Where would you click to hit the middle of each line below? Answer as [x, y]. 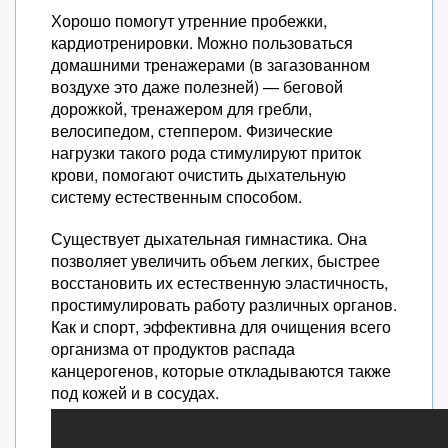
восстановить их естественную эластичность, [219, 282]
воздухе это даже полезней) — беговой [197, 86]
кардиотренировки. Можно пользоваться [202, 42]
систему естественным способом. [176, 196]
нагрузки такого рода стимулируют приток [206, 152]
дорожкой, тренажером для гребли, [181, 108]
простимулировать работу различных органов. [224, 304]
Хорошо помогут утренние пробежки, [189, 20]
